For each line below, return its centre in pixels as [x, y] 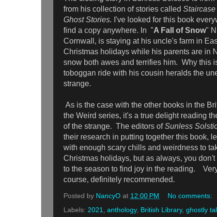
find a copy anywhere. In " [108, 31]
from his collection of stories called [123, 9]
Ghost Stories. [89, 20]
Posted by [80, 196]
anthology [122, 209]
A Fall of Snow [180, 31]
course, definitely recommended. [123, 180]
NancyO [108, 196]
